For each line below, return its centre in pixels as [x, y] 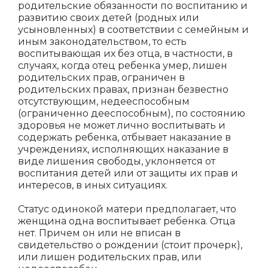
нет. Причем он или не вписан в [99, 233]
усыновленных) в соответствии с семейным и [133, 30]
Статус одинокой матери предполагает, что [127, 209]
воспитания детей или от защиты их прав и [128, 173]
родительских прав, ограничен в [101, 77]
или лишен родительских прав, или [110, 257]
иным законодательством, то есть [102, 42]
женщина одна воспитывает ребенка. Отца [127, 221]
